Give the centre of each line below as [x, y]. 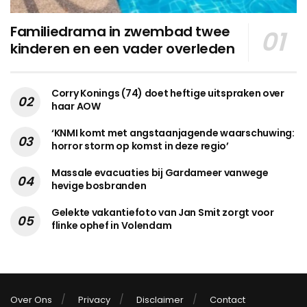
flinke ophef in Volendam [112, 226]
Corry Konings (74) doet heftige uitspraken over [168, 94]
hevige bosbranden [99, 186]
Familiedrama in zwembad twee [120, 32]
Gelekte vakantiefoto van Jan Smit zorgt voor [163, 213]
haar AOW [76, 107]
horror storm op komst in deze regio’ [140, 146]
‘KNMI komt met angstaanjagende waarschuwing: [173, 133]
